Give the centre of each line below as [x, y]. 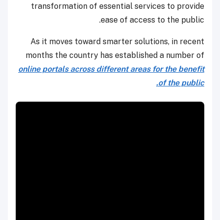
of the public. [181, 83]
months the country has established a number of [115, 55]
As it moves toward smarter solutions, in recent [117, 42]
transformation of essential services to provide [118, 6]
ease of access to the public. [152, 20]
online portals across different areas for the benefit [111, 69]
